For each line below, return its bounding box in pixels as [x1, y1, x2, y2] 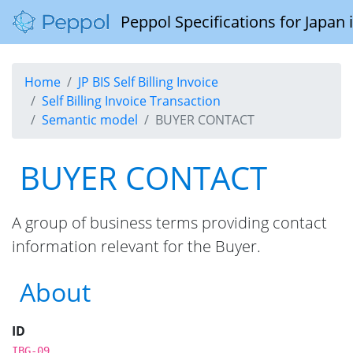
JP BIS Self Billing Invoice [78, 73, 218, 91]
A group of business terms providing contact [12, 212, 327, 233]
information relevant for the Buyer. [12, 236, 261, 257]
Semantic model [42, 111, 138, 128]
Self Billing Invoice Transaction [42, 92, 221, 110]
